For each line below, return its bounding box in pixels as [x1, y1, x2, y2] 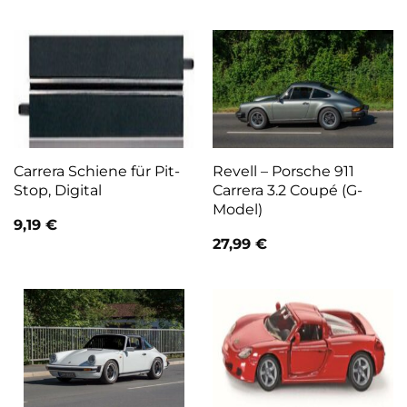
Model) [212, 200, 263, 219]
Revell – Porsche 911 [212, 162, 354, 181]
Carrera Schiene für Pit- [13, 162, 180, 181]
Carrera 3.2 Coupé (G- [212, 181, 362, 200]
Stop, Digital [13, 181, 102, 200]
